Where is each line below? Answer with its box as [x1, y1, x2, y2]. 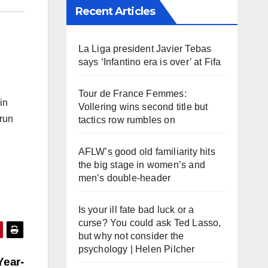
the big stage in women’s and [78, 160, 206, 170]
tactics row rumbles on [78, 115, 175, 125]
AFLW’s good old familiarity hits [78, 147, 215, 157]
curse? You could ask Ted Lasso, [78, 218, 221, 228]
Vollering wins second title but [78, 102, 208, 112]
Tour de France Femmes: [78, 89, 187, 99]
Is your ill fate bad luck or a [78, 205, 194, 215]
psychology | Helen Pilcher [78, 244, 195, 254]
